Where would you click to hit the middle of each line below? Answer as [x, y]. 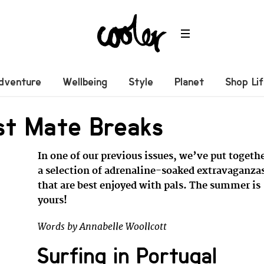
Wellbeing [85, 82]
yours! [53, 200]
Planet [189, 82]
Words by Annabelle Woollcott [103, 226]
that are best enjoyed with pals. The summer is [149, 185]
